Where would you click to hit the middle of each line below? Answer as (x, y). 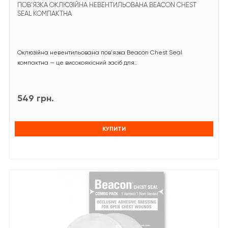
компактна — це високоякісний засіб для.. (77, 63)
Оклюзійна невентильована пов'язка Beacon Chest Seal (100, 53)
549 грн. (36, 98)
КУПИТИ (114, 129)
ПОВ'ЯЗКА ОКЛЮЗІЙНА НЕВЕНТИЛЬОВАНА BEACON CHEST (107, 5)
